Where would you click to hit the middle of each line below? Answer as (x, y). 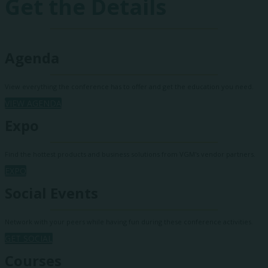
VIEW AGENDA (33, 103)
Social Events (51, 193)
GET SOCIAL (29, 238)
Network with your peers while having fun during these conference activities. (131, 222)
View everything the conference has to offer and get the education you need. (130, 86)
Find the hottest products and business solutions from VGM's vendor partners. (131, 154)
